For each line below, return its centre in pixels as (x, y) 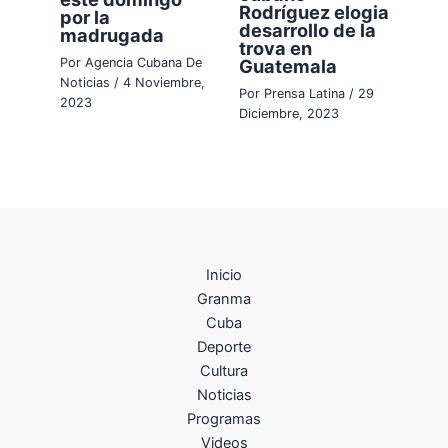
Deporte (224, 347)
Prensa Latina (306, 93)
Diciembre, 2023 (288, 113)
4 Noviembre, (164, 82)
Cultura (224, 371)
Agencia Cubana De (144, 62)
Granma (224, 299)
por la (85, 16)
